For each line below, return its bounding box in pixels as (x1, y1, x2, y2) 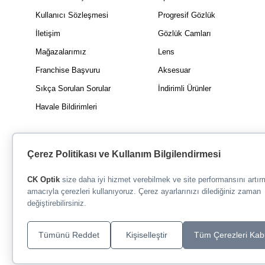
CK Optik (27, 175, 60, 184)
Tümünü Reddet (38, 230, 99, 240)
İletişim (35, 28, 60, 38)
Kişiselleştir (126, 230, 167, 240)
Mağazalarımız (35, 47, 86, 56)
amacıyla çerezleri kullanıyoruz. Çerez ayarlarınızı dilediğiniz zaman (27, 187, 261, 196)
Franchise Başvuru (35, 65, 100, 75)
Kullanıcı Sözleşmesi (35, 10, 108, 20)
